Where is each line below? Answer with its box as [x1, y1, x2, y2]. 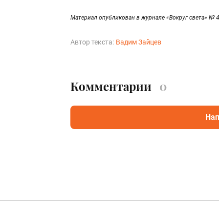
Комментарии [70, 78, 152, 94]
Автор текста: [70, 38, 114, 46]
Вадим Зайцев [116, 38, 161, 46]
